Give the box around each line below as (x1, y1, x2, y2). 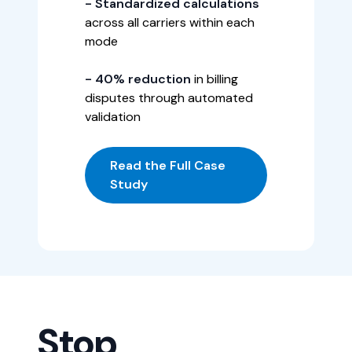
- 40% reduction (85, 70, 191, 87)
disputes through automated (85, 89, 253, 106)
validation (85, 108, 141, 125)
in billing (191, 70, 238, 87)
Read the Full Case (110, 156, 225, 174)
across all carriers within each (85, 13, 255, 31)
